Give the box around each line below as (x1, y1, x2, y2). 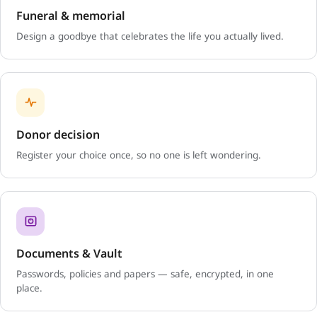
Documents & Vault (16, 245, 122, 261)
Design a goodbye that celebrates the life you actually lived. (16, 29, 284, 42)
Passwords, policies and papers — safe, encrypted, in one (16, 267, 274, 280)
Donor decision (16, 126, 100, 142)
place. (16, 281, 42, 294)
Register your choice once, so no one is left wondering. (16, 148, 261, 161)
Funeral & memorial (16, 7, 125, 23)
